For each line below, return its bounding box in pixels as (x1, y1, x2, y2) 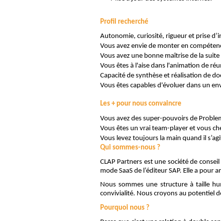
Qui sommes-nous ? (100, 144, 160, 151)
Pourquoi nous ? (100, 204, 149, 212)
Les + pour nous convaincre (100, 100, 182, 108)
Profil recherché (100, 18, 148, 26)
